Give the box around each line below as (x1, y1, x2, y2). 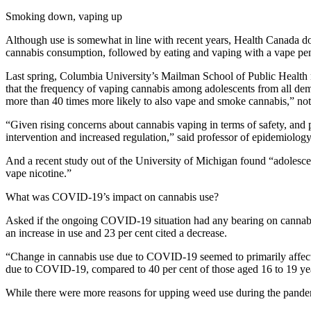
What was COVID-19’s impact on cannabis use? (6, 190, 219, 203)
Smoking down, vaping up (6, 10, 122, 22)
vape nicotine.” (6, 167, 72, 179)
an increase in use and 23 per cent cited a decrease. (6, 226, 227, 239)
